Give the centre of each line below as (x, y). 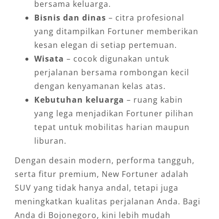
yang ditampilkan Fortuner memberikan (116, 31)
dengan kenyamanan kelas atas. (100, 86)
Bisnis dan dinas (70, 17)
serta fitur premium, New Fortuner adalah (101, 174)
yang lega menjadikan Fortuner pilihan (114, 113)
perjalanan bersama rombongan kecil (111, 72)
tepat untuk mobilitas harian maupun (112, 127)
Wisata (49, 58)
